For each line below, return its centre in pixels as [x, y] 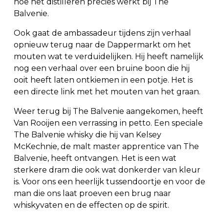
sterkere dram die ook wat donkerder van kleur [107, 170]
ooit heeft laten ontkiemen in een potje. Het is [103, 80]
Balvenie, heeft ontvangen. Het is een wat [95, 158]
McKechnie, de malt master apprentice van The [106, 146]
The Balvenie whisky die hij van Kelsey [88, 134]
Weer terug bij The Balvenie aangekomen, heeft [109, 111]
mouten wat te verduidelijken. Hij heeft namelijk [109, 56]
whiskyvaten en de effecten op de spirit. [91, 205]
